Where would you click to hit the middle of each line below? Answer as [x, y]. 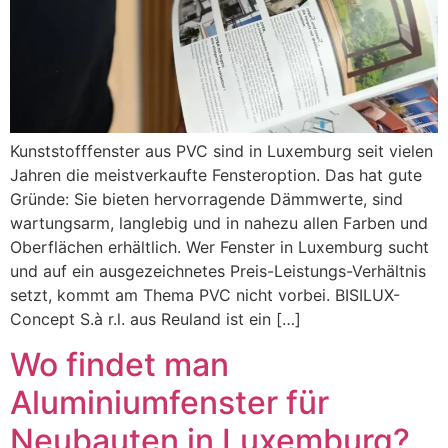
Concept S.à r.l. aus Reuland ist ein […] [155, 319]
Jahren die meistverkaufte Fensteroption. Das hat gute [216, 175]
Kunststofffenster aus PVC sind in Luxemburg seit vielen [221, 151]
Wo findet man [119, 364]
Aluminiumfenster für [169, 402]
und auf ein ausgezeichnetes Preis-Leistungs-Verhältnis [218, 271]
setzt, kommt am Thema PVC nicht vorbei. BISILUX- [205, 295]
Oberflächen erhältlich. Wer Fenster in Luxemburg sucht [219, 247]
